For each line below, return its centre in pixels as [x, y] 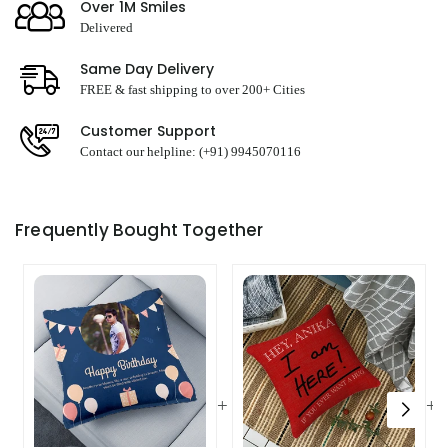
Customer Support [148, 131]
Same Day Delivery [147, 69]
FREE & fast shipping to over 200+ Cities [192, 89]
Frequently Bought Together [139, 230]
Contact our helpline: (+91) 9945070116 [190, 151]
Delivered [106, 27]
